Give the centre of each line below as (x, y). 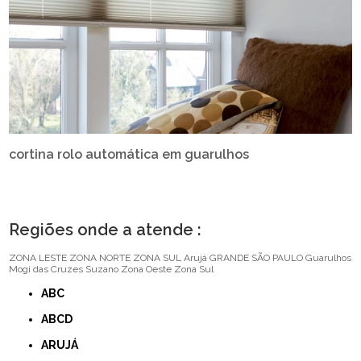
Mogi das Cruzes (46, 269)
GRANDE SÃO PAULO (257, 257)
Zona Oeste (147, 269)
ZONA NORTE (100, 257)
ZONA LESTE (38, 257)
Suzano (102, 269)
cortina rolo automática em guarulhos (129, 154)
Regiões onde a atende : (106, 229)
